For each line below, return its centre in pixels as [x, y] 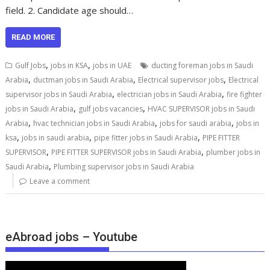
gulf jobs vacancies [111, 108]
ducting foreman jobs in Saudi [202, 65]
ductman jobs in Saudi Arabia [83, 80]
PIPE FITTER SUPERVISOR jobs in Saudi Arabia [127, 152]
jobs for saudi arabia [196, 123]
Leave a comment [60, 181]
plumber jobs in [234, 152]
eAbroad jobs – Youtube [72, 237]
